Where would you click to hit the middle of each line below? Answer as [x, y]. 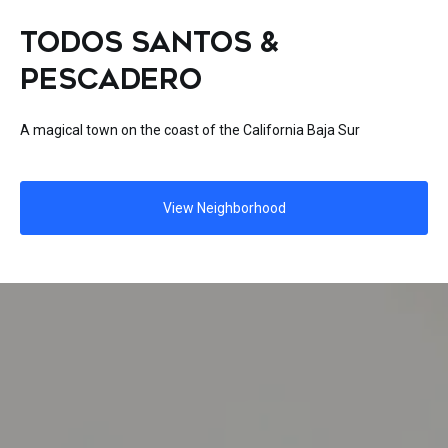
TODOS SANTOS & [149, 42]
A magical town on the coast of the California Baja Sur [190, 130]
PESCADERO [111, 79]
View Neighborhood [224, 208]
